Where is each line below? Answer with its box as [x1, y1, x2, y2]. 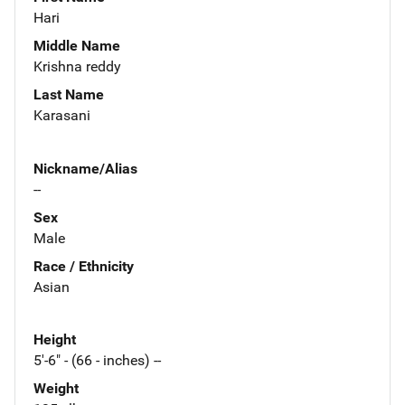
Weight [33, 380, 79, 398]
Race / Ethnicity [33, 257, 134, 275]
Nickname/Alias [33, 159, 137, 177]
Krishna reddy [33, 57, 121, 75]
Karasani [33, 106, 90, 124]
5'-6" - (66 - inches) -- [33, 352, 161, 370]
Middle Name [33, 36, 120, 54]
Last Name [33, 85, 104, 103]
